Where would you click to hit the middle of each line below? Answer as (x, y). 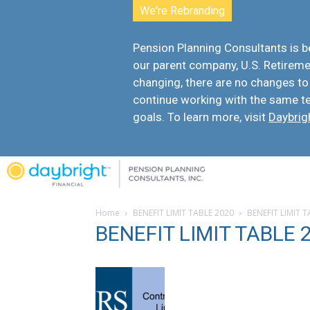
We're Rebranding (183, 11)
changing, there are (184, 82)
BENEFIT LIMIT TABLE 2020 (183, 213)
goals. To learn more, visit (201, 117)
